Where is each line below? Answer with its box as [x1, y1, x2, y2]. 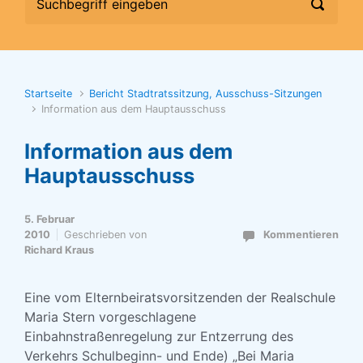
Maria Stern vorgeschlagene [24, 309, 196, 325]
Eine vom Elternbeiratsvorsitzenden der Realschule [24, 289, 335, 305]
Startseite [24, 88, 72, 100]
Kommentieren [263, 228, 339, 241]
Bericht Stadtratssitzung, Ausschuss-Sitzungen [89, 88, 322, 100]
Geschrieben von [64, 228, 147, 241]
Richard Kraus [24, 244, 94, 256]
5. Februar [24, 213, 75, 225]
